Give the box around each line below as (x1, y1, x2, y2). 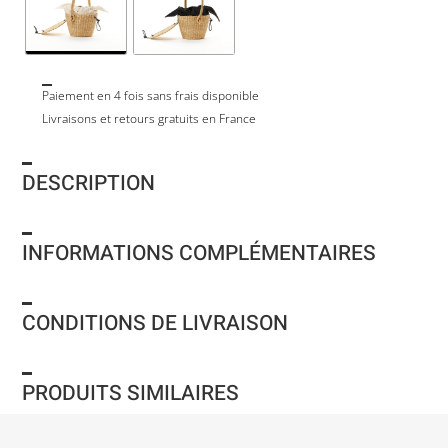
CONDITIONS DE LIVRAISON (22, 307, 289, 339)
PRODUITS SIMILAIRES (22, 377, 240, 409)
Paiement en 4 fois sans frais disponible (42, 87, 260, 104)
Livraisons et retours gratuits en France (42, 110, 257, 127)
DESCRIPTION (22, 167, 156, 199)
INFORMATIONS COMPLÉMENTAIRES (22, 237, 377, 269)
